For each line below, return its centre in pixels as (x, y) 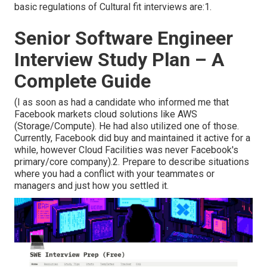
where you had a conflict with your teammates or (114, 174)
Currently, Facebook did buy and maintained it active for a (132, 138)
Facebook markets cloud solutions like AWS (106, 114)
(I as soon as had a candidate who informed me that (122, 103)
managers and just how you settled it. (91, 186)
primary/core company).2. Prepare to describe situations (132, 162)
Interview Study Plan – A (119, 60)
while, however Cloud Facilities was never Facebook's (126, 150)
